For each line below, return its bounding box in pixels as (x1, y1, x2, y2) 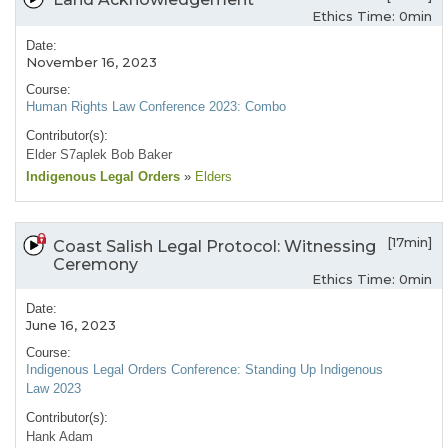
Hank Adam (26, 429, 93, 445)
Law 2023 (26, 381, 81, 397)
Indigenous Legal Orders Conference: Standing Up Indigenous (26, 362, 383, 378)
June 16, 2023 (26, 317, 116, 334)
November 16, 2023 (26, 54, 157, 71)
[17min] (387, 234, 432, 251)
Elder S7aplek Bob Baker (26, 147, 172, 163)
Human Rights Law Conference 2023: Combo (26, 99, 286, 115)
